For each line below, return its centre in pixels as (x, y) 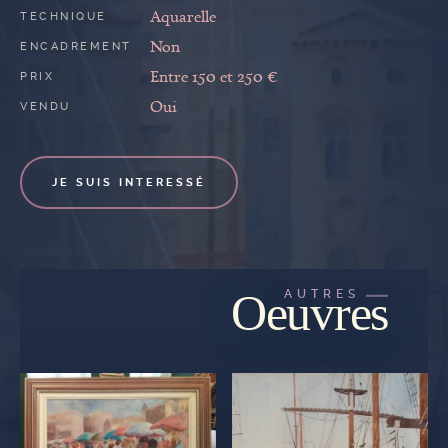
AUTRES (322, 294)
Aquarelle (183, 16)
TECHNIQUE (63, 17)
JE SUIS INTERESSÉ (129, 183)
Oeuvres (309, 313)
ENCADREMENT (76, 47)
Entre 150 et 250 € (214, 76)
